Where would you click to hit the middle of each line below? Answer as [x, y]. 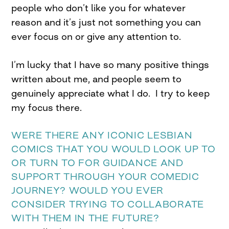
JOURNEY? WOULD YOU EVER [87, 190]
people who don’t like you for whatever [99, 8]
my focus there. [47, 108]
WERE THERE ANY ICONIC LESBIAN [102, 135]
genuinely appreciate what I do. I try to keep [111, 93]
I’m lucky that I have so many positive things [110, 65]
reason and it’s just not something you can [106, 22]
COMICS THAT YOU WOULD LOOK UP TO [113, 149]
